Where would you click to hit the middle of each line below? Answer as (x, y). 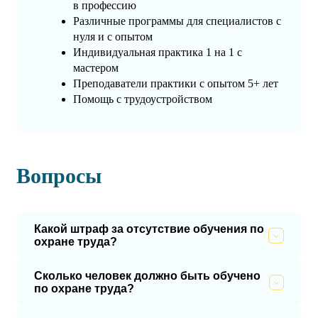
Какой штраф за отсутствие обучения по (149, 229)
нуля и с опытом (113, 37)
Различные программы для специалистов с (177, 21)
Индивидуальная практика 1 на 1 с (158, 53)
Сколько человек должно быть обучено (147, 276)
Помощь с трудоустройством (143, 99)
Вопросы (59, 176)
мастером (96, 68)
